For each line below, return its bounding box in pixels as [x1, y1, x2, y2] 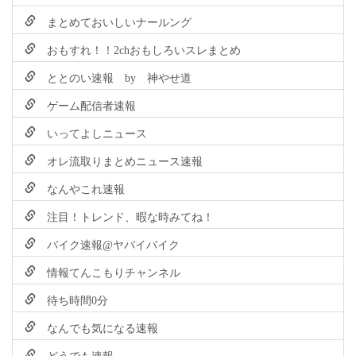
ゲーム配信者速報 [36, 98, 136, 111]
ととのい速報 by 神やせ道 [36, 70, 192, 83]
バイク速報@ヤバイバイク [36, 237, 180, 250]
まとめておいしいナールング [36, 14, 192, 28]
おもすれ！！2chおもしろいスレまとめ [36, 42, 241, 56]
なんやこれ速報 [36, 181, 125, 195]
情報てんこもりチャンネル [36, 265, 180, 278]
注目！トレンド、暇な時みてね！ [36, 209, 214, 222]
